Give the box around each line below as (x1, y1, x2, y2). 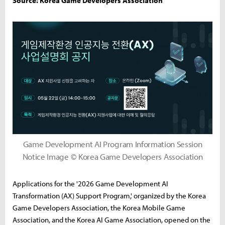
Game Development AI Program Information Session (23, 138, 202, 149)
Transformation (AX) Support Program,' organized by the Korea (13, 190, 206, 200)
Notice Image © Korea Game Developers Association (22, 151, 203, 162)
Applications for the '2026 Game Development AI (13, 178, 168, 188)
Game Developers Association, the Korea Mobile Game (13, 202, 185, 212)
